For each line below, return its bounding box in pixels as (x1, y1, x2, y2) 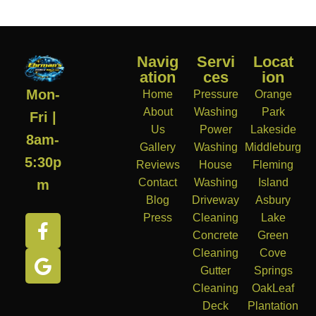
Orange (254, 88, 292, 101)
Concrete (193, 229, 239, 242)
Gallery (140, 141, 176, 154)
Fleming (253, 159, 294, 171)
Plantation (248, 300, 299, 312)
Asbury (255, 194, 291, 207)
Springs (253, 265, 293, 277)
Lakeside (250, 123, 296, 136)
